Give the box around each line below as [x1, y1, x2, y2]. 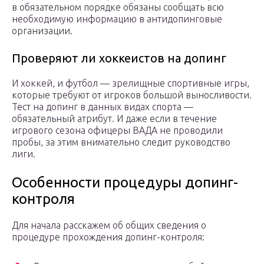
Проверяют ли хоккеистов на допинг [12, 51, 226, 65]
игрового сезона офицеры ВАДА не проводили [12, 125, 223, 136]
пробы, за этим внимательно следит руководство [12, 137, 230, 148]
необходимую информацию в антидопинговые [12, 14, 222, 25]
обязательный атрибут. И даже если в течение [12, 113, 217, 124]
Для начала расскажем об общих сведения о [12, 220, 206, 231]
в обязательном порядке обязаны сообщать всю [12, 2, 224, 13]
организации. [12, 25, 72, 37]
